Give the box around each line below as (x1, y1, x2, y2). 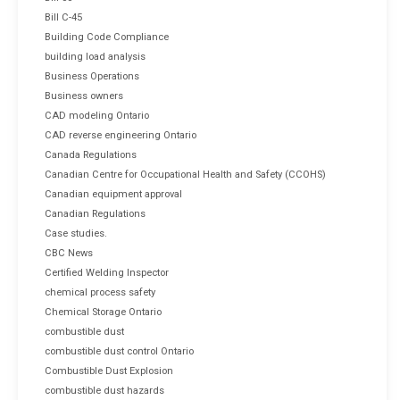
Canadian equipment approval (45, 187, 182, 200)
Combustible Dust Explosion (45, 364, 173, 377)
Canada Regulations (45, 148, 137, 161)
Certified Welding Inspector (45, 266, 169, 279)
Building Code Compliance (45, 30, 169, 43)
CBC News (45, 246, 93, 259)
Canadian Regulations (45, 207, 146, 220)
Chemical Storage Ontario (45, 305, 162, 318)
